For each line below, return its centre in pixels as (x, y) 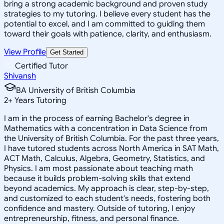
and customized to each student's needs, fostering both (107, 198)
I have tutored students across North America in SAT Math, (111, 148)
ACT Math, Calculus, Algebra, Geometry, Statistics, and (104, 158)
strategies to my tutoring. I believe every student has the (107, 14)
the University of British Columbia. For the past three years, (111, 138)
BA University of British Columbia (76, 90)
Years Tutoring (39, 100)
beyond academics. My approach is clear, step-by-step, (106, 188)
